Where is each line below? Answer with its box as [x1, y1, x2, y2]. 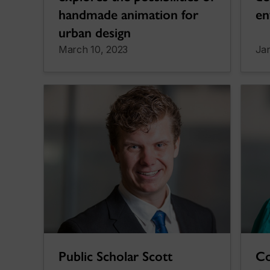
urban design [58, 24, 131, 41]
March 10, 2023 [58, 43, 128, 55]
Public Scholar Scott [58, 248, 172, 265]
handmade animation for [58, 6, 198, 23]
